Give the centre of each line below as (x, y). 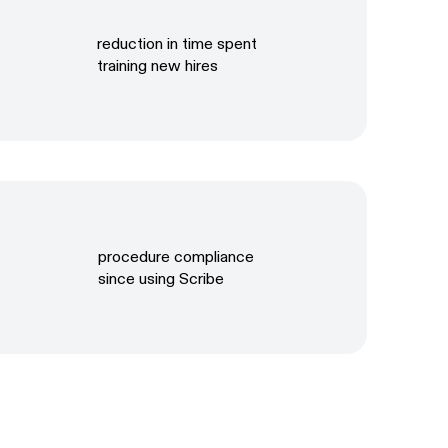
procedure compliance (176, 256)
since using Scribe (161, 278)
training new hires (158, 65)
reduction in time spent (177, 43)
